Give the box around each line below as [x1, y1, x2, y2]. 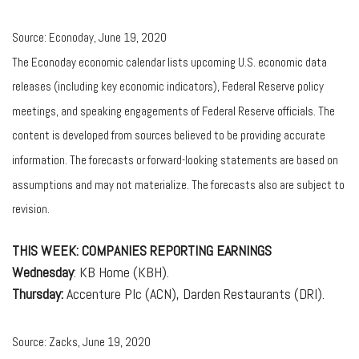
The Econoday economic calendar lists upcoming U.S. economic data [12, 54, 327, 70]
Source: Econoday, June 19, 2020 [12, 29, 167, 45]
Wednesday [12, 262, 74, 281]
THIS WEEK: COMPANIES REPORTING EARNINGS [12, 240, 272, 260]
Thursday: [12, 284, 63, 303]
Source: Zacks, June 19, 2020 [12, 333, 151, 349]
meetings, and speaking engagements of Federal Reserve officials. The [12, 103, 335, 119]
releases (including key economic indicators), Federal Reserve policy [12, 78, 324, 94]
